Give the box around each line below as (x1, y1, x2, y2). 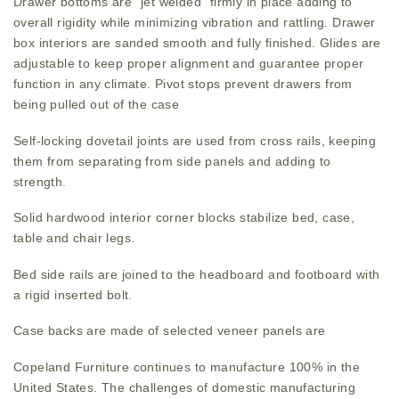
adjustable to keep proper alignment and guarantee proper (13, 56, 364, 70)
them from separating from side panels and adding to (13, 153, 331, 168)
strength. (13, 174, 67, 189)
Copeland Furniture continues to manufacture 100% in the (13, 359, 360, 374)
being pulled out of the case (13, 97, 180, 111)
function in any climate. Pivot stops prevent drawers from (13, 77, 353, 91)
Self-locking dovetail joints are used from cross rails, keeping (13, 133, 377, 148)
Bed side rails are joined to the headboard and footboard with (13, 266, 380, 281)
